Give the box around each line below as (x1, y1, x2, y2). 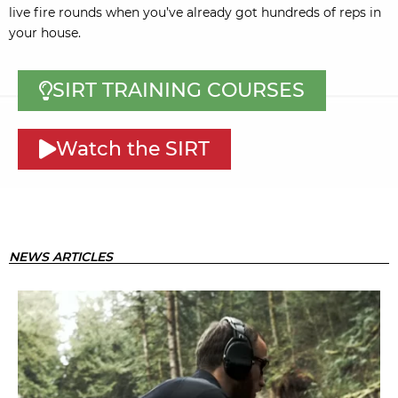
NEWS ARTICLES (9, 249, 113, 266)
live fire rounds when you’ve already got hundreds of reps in (9, 4, 381, 21)
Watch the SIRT (56, 137, 210, 162)
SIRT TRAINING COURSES (52, 78, 305, 103)
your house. (9, 25, 81, 42)
